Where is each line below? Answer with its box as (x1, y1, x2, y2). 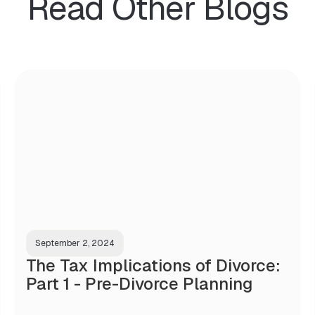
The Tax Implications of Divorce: (25, 254, 281, 276)
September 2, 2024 (34, 237, 115, 249)
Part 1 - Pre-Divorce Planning (25, 272, 252, 295)
